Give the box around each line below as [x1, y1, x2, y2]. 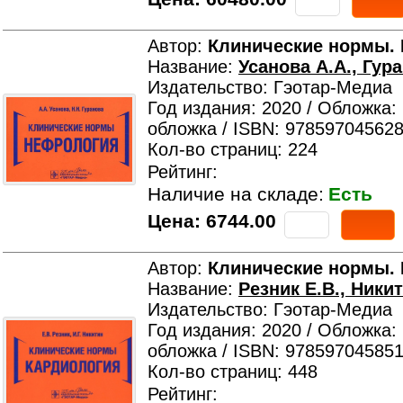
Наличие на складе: [148, 184, 324, 205]
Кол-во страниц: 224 [148, 139, 318, 159]
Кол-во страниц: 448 [148, 362, 318, 381]
